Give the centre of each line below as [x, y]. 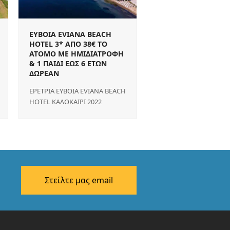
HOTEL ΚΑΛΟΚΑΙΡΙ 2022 [65, 101]
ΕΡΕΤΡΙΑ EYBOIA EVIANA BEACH [78, 91]
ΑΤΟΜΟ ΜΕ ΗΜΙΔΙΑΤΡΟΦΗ [76, 53]
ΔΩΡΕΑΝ [44, 73]
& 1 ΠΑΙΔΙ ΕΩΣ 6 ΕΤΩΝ [68, 63]
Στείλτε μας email [79, 180]
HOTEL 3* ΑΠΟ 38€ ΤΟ [68, 44]
